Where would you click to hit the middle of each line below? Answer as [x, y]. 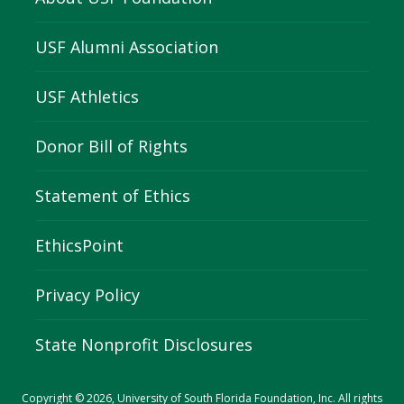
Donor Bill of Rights [111, 146]
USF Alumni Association [127, 46]
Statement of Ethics [113, 195]
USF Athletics [87, 96]
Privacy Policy [87, 294]
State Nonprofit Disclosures [144, 344]
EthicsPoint [79, 245]
